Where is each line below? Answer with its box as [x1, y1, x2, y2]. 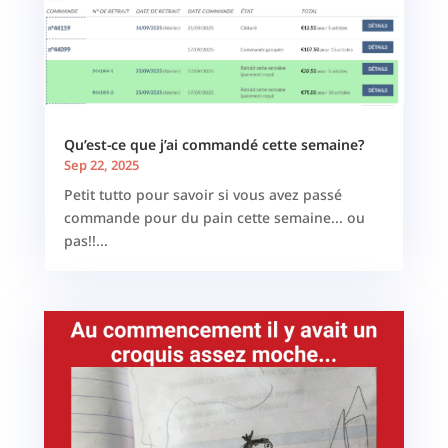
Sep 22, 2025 [63, 156, 139, 175]
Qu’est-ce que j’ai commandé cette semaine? [63, 135, 364, 155]
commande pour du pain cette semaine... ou [63, 208, 365, 228]
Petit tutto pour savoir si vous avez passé [63, 185, 342, 205]
